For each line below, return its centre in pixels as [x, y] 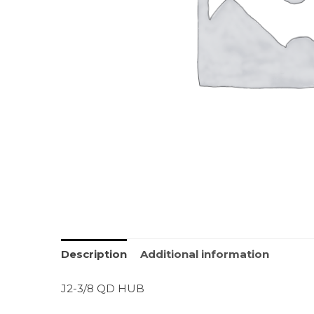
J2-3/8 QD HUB [103, 289]
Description [94, 254]
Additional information [205, 254]
